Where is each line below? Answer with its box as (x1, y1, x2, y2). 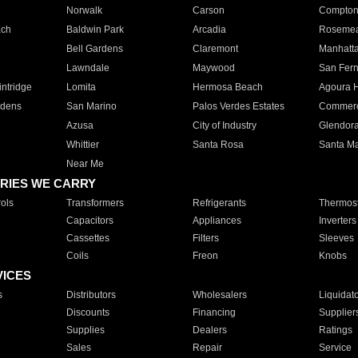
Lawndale (66, 62, 109, 74)
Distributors (66, 289, 116, 300)
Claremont (192, 43, 238, 54)
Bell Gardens (66, 43, 123, 54)
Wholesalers (192, 289, 247, 300)
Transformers (66, 197, 124, 209)
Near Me (66, 158, 104, 169)
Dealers (192, 324, 227, 336)
